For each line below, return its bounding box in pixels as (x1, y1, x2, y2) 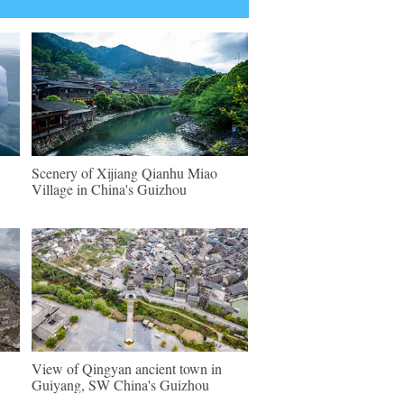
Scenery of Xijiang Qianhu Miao (32, 163, 217, 182)
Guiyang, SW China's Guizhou (32, 375, 209, 394)
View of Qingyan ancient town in (32, 359, 222, 378)
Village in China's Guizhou (32, 179, 187, 198)
